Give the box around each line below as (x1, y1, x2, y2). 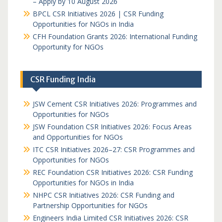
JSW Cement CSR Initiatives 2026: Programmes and (32, 99, 197, 109)
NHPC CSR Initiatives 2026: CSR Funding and (32, 190, 174, 200)
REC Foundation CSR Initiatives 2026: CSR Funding (32, 167, 193, 177)
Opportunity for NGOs (32, 42, 104, 52)
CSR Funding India (30, 74, 96, 84)
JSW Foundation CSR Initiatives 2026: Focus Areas (32, 122, 192, 131)
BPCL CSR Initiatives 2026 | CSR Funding (32, 9, 164, 18)
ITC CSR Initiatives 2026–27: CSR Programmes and (32, 145, 195, 154)
